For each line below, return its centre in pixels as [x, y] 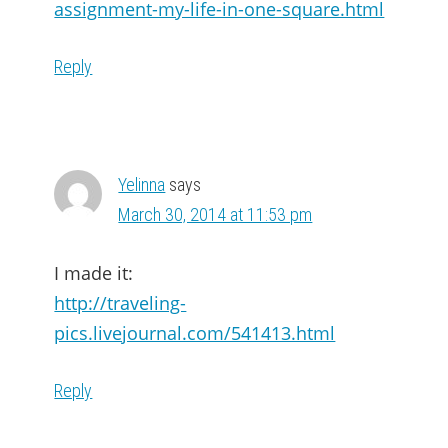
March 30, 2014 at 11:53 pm [215, 214]
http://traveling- [120, 303]
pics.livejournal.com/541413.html [195, 333]
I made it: [94, 273]
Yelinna [142, 184]
